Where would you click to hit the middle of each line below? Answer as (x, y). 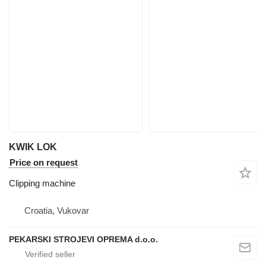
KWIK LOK (33, 147)
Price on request (44, 163)
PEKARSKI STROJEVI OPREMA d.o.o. (83, 240)
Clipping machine (42, 183)
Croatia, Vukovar (57, 211)
